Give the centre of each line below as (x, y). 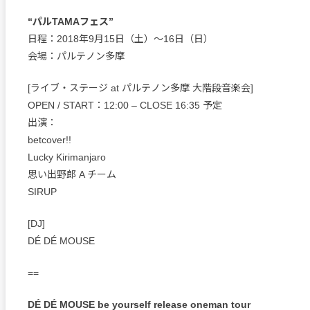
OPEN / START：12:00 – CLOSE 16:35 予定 (125, 105)
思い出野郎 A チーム (72, 174)
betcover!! (49, 139)
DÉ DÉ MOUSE (61, 240)
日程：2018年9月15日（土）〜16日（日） (120, 38)
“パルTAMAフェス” (71, 21)
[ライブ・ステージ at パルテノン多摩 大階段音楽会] (140, 88)
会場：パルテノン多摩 (76, 56)
